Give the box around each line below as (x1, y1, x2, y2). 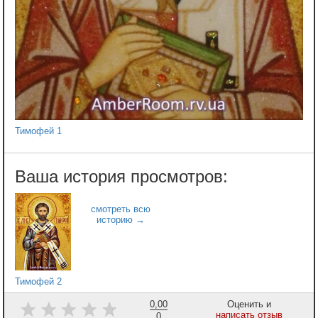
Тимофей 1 (15, 126, 62, 137)
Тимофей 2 (15, 275, 62, 287)
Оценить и (227, 298, 272, 309)
